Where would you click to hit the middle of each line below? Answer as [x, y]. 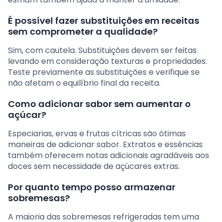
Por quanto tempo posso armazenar [92, 187]
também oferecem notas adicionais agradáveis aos [109, 155]
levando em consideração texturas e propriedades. [108, 61]
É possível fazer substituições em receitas [104, 20]
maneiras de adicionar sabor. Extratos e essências [105, 144]
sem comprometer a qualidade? [83, 31]
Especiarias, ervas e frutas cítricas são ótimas [97, 133]
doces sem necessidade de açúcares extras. [94, 166]
